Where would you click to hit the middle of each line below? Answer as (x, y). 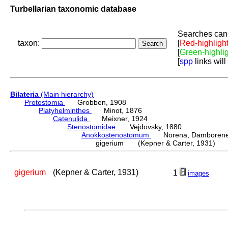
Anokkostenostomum (116, 135)
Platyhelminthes (65, 111)
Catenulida (71, 119)
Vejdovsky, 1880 (150, 127)
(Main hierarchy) (66, 94)
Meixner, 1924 (119, 119)
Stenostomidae (92, 127)
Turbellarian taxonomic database (73, 9)
